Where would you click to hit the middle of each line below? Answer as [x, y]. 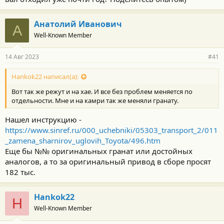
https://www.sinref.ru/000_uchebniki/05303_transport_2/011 [111, 130]
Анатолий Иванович [78, 24]
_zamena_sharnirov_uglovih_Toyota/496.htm [83, 140]
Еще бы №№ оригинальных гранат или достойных [99, 151]
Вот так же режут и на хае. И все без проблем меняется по [102, 92]
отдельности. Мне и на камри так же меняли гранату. [95, 101]
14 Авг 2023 [22, 57]
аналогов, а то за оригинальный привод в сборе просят [108, 161]
